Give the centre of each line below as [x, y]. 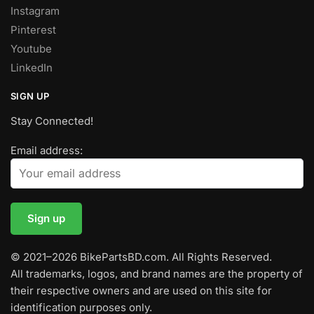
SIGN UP [30, 96]
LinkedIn [32, 68]
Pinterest [33, 30]
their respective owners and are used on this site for [141, 290]
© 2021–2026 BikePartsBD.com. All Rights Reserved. [141, 257]
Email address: [47, 150]
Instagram [35, 11]
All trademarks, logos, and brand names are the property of [157, 273]
